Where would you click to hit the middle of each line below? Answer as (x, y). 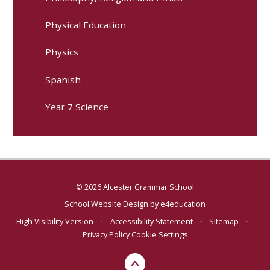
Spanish (63, 79)
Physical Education (86, 24)
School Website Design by (112, 204)
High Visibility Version (55, 221)
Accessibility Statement (151, 221)
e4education (183, 204)
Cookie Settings (159, 234)
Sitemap (224, 221)
